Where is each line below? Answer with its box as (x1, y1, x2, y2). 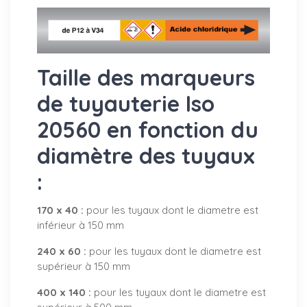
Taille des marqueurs (37, 64, 255, 92)
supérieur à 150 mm (37, 260, 130, 273)
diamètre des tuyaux (37, 142, 255, 170)
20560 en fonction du (37, 116, 258, 144)
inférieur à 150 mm (37, 219, 124, 232)
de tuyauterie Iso (37, 90, 214, 118)
